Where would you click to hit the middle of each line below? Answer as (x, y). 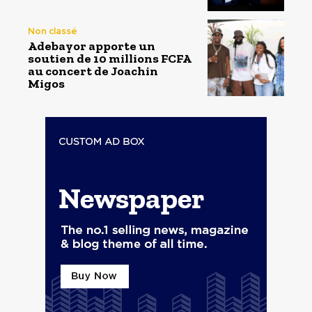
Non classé (53, 31)
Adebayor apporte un (92, 46)
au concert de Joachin (93, 71)
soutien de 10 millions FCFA (110, 58)
